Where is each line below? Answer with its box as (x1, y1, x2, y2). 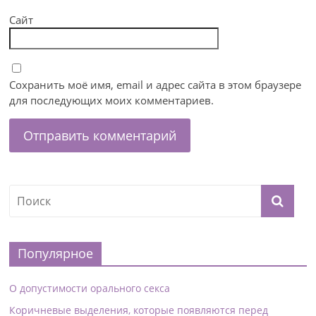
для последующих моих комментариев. (9, 93, 214, 108)
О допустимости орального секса (9, 281, 171, 296)
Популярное (18, 245, 94, 262)
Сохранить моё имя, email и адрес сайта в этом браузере (9, 78, 302, 92)
